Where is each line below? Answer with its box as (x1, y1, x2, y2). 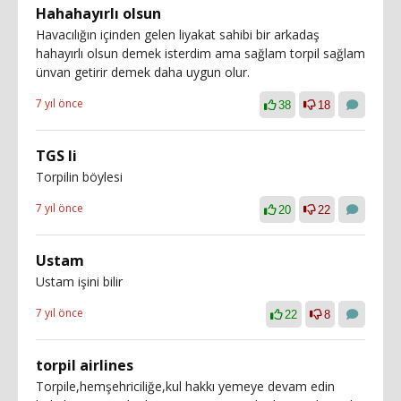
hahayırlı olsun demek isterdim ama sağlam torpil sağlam (36, 44, 365, 62)
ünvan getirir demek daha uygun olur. (36, 63, 250, 81)
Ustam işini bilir (36, 272, 123, 290)
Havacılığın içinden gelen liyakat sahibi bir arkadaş (36, 25, 320, 43)
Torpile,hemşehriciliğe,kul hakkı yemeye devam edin (36, 377, 335, 395)
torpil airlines (36, 354, 133, 375)
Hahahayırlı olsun (36, 3, 161, 23)
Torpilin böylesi (36, 167, 123, 185)
